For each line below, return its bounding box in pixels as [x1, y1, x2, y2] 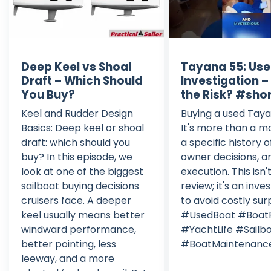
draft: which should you [21, 135, 130, 149]
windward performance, [21, 222, 136, 237]
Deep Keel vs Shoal [21, 59, 131, 74]
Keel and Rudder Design [21, 106, 133, 120]
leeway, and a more [21, 251, 114, 266]
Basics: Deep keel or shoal [21, 120, 144, 135]
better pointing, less [21, 237, 116, 251]
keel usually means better [21, 207, 145, 222]
